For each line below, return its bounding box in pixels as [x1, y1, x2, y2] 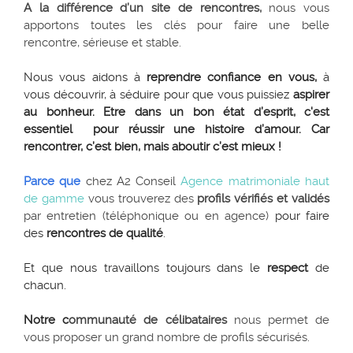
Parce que [24, 174, 81, 188]
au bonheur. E [24, 105, 110, 119]
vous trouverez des [84, 191, 198, 206]
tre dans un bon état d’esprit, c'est [110, 105, 329, 119]
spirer [299, 87, 329, 102]
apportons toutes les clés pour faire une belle [24, 18, 329, 32]
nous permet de [226, 313, 330, 327]
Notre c [24, 313, 69, 327]
